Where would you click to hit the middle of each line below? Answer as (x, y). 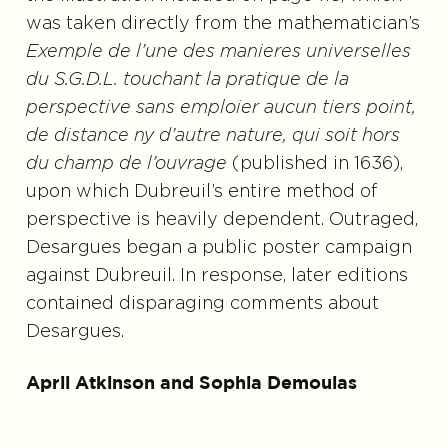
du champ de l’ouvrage (126, 164)
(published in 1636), (314, 164)
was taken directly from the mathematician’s (222, 24)
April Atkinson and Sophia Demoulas (191, 384)
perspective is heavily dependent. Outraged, (221, 220)
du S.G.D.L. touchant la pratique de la (187, 80)
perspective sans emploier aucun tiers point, (220, 108)
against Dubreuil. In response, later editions (216, 276)
